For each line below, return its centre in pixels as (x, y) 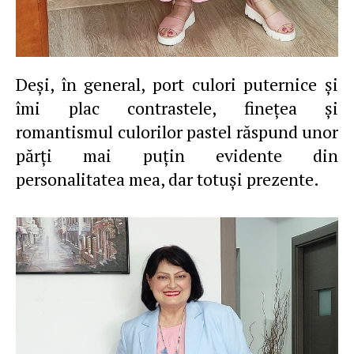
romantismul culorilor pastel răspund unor (177, 132)
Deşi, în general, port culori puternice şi (177, 84)
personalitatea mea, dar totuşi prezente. (168, 179)
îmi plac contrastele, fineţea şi (177, 108)
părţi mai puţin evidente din (177, 155)
